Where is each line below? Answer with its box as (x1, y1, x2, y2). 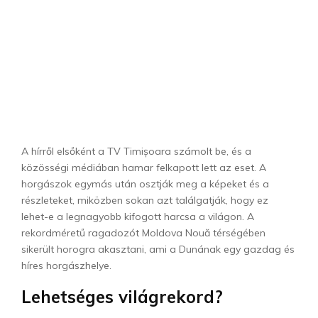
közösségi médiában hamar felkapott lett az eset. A (21, 160, 266, 174)
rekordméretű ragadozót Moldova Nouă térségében (21, 226, 265, 239)
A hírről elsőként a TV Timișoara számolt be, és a (21, 144, 251, 158)
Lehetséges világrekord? (21, 285, 223, 307)
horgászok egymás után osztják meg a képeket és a (21, 177, 269, 190)
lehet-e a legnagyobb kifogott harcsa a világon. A (21, 209, 254, 223)
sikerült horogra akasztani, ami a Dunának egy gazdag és (21, 242, 295, 256)
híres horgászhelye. (21, 258, 111, 272)
